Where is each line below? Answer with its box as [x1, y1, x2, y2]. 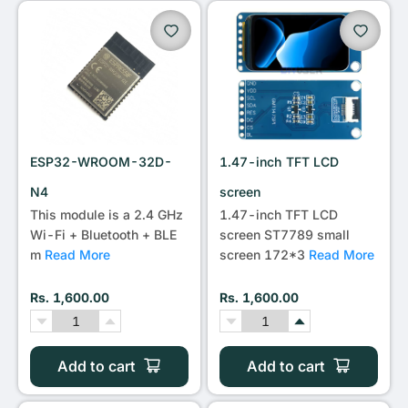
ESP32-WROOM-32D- [30, 154, 172, 169]
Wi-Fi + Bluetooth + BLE [30, 227, 177, 242]
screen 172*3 [219, 247, 309, 262]
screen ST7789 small [219, 227, 350, 242]
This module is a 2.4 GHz [30, 207, 183, 222]
